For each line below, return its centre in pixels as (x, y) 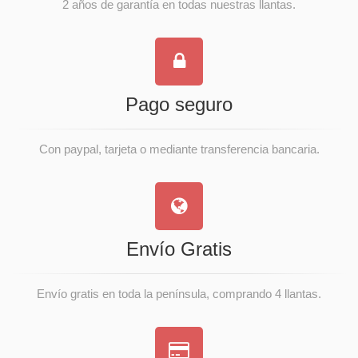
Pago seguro (179, 104)
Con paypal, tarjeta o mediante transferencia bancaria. (179, 149)
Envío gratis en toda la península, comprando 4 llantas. (179, 294)
